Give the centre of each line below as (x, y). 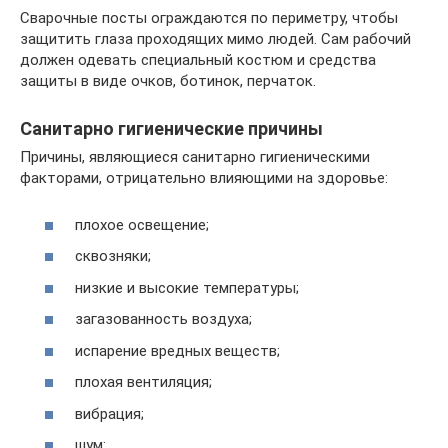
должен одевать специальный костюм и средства (198, 60)
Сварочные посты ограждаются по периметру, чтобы (209, 18)
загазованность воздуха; (163, 319)
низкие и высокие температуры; (187, 287)
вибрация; (109, 413)
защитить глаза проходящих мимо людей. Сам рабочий (215, 39)
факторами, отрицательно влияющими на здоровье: (204, 178)
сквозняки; (113, 256)
